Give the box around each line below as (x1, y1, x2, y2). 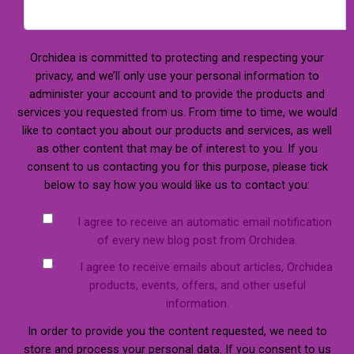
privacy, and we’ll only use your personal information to (35, 68, 319, 83)
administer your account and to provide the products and (29, 86, 325, 101)
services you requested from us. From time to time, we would (17, 104, 337, 119)
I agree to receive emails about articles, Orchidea (76, 260, 333, 275)
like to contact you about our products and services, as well (22, 122, 332, 137)
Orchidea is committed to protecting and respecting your (30, 50, 324, 65)
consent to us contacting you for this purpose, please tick (26, 159, 328, 174)
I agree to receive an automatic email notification (77, 214, 332, 229)
